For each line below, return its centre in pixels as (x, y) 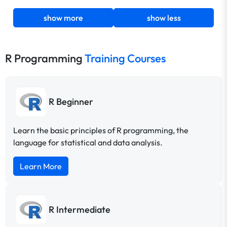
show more (63, 17)
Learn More (41, 166)
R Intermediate (80, 210)
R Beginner (71, 102)
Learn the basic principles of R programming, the (101, 130)
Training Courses (125, 58)
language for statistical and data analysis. (88, 142)
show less (164, 17)
